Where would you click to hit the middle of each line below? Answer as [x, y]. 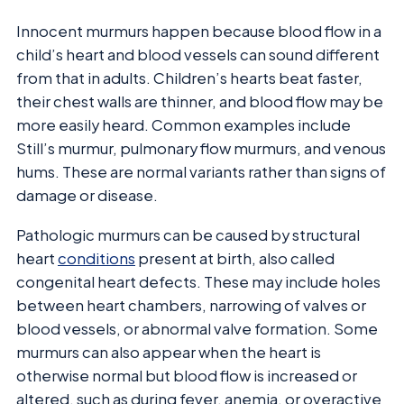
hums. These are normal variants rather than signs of [201, 171]
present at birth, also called [235, 259]
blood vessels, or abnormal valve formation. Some [197, 329]
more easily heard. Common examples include [184, 124]
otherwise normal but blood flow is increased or [187, 376]
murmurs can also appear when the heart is [169, 353]
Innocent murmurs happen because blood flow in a [199, 31]
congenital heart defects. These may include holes [198, 282]
